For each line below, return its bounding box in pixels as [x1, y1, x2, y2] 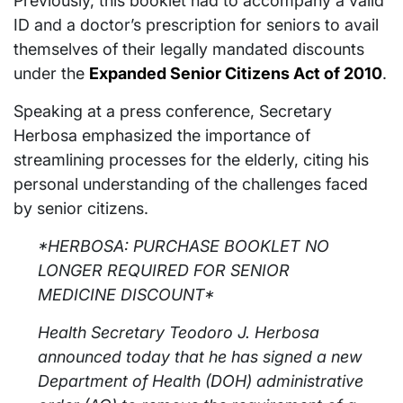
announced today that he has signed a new [38, 347, 362, 367]
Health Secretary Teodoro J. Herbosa [38, 323, 319, 343]
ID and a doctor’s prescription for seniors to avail [13, 15, 379, 35]
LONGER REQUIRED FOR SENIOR [38, 261, 290, 281]
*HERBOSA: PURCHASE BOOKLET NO [38, 237, 329, 256]
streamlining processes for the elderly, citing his [13, 150, 369, 170]
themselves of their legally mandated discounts [13, 40, 364, 59]
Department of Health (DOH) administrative [38, 372, 363, 391]
